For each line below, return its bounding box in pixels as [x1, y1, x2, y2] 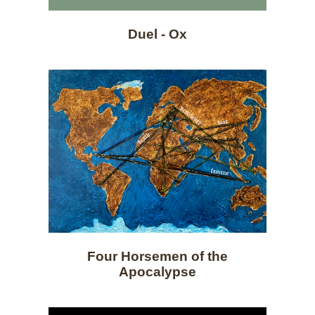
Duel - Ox [128, 26, 187, 41]
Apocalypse [119, 264, 196, 280]
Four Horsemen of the [87, 249, 228, 264]
